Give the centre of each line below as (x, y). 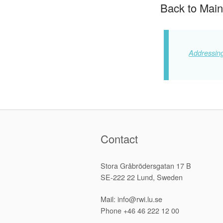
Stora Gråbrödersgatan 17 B (146, 165)
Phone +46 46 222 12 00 (140, 211)
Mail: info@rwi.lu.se (131, 199)
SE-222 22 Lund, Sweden (142, 177)
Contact (119, 138)
